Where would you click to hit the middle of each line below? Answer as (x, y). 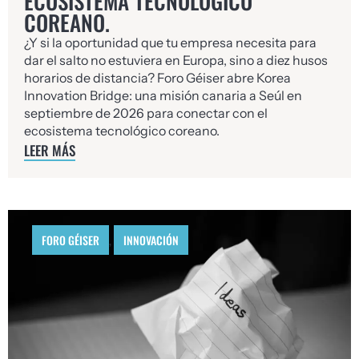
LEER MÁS (50, 150)
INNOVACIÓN (151, 240)
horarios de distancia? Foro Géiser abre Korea (157, 77)
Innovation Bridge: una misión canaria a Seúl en (163, 95)
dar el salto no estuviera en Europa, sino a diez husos (176, 60)
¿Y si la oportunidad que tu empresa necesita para (170, 42)
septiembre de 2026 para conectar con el (146, 113)
